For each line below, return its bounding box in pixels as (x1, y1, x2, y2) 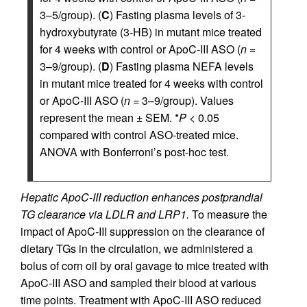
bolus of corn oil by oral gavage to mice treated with (21, 258, 269, 273)
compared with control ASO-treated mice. (40, 127, 238, 143)
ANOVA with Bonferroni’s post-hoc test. (40, 144, 229, 160)
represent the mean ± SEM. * (40, 110, 179, 125)
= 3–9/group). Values (130, 93, 234, 108)
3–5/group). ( (40, 7, 101, 23)
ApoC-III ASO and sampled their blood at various (21, 275, 256, 291)
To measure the (189, 206, 267, 222)
